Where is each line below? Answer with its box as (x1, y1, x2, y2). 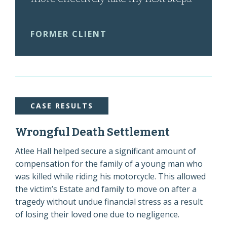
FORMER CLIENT (30, 28, 107, 40)
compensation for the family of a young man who (15, 158, 203, 169)
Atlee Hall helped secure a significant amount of (15, 145, 196, 157)
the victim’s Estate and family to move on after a (15, 183, 197, 195)
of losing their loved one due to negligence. (15, 209, 179, 220)
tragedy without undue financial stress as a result (15, 196, 203, 207)
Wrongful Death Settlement (15, 125, 170, 139)
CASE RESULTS (30, 101, 93, 110)
